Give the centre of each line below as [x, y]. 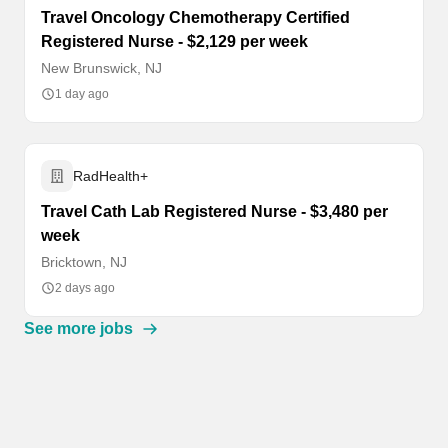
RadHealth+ [110, 176]
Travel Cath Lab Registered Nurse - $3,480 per [214, 211]
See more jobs [78, 328]
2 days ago [85, 288]
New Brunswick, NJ [101, 68]
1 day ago [82, 94]
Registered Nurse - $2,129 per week [174, 41]
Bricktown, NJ [84, 262]
